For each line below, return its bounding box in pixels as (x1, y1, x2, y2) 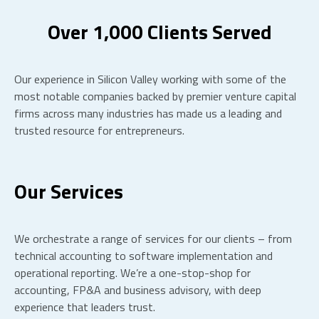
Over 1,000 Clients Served (47, 16, 272, 47)
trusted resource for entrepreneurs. (14, 122, 184, 139)
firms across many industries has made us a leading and (14, 105, 282, 122)
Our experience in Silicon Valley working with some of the (14, 70, 286, 88)
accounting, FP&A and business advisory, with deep (14, 281, 261, 298)
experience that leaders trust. (14, 298, 155, 315)
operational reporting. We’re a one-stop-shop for (14, 264, 251, 281)
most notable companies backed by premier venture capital (14, 88, 296, 105)
